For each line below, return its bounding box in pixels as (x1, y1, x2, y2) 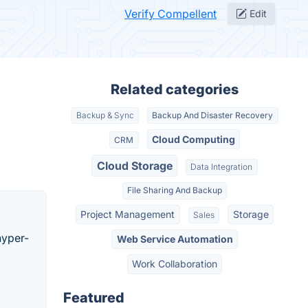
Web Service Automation (116, 233, 233, 245)
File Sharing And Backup (127, 185, 222, 196)
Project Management (80, 208, 175, 220)
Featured (63, 289, 124, 306)
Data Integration (190, 161, 253, 172)
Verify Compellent (124, 7, 217, 21)
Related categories (111, 81, 239, 98)
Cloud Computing (151, 133, 235, 145)
